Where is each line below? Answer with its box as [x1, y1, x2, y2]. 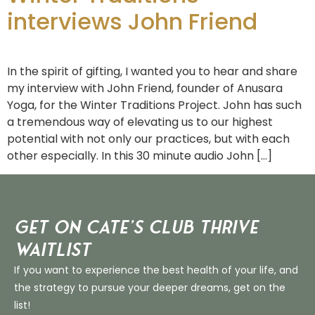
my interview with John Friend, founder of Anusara [7, 79, 283, 96]
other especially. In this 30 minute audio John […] [7, 147, 272, 164]
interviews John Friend [7, 5, 257, 37]
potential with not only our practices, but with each [7, 130, 290, 147]
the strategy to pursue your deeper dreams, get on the [14, 281, 285, 295]
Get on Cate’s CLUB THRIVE [14, 217, 258, 239]
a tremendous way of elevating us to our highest [7, 113, 273, 130]
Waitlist [14, 239, 91, 262]
